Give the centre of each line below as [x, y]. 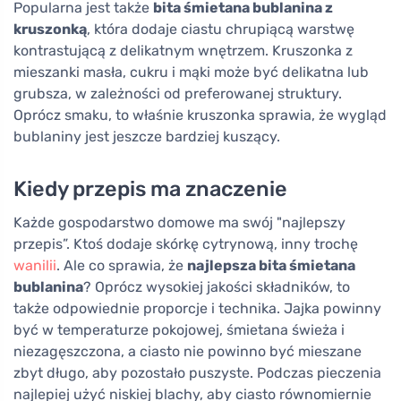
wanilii [35, 265]
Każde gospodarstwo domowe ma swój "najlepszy [179, 222]
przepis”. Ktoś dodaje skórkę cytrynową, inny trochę [186, 243]
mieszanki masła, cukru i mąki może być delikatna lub [191, 72]
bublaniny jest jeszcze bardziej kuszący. [147, 136]
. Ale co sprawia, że [122, 265]
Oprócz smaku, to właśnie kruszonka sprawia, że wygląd [200, 115]
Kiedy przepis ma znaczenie [150, 188]
